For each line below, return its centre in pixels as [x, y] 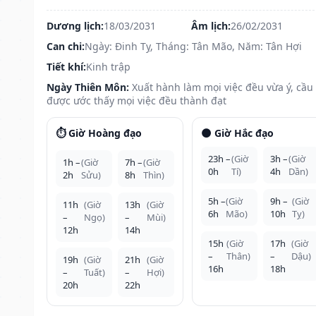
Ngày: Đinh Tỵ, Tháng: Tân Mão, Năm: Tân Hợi [193, 46]
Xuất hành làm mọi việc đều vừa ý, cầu [223, 87]
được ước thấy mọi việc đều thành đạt [136, 100]
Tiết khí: [66, 66]
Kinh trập [108, 66]
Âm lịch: [211, 25]
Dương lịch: [75, 25]
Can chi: [66, 46]
